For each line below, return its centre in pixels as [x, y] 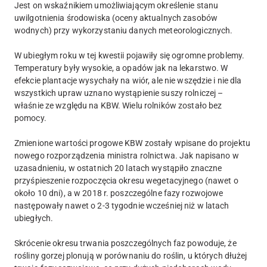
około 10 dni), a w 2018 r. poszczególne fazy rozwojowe [119, 193]
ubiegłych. [34, 218]
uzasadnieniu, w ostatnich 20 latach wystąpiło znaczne [118, 168]
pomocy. [30, 118]
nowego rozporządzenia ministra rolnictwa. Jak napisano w [127, 155]
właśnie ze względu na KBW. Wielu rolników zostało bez [118, 105]
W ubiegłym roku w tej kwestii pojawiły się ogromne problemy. [130, 55]
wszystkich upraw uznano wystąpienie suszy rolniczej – [119, 93]
